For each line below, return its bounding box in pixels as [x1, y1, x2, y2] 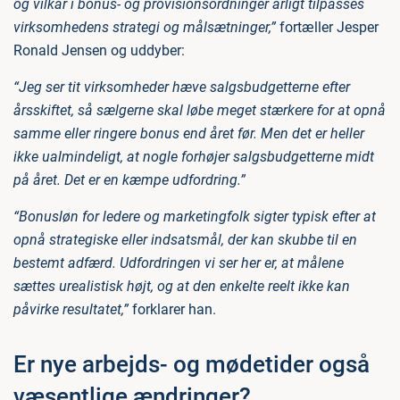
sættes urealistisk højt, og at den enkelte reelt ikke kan [13, 278, 350, 296]
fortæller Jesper [276, 19, 379, 37]
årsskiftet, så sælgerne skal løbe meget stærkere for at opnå [13, 102, 386, 120]
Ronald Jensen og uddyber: [13, 42, 185, 60]
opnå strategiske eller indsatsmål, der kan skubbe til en [13, 231, 357, 249]
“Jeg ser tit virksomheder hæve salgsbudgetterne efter [13, 79, 350, 96]
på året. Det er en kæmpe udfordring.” [13, 171, 246, 189]
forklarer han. [129, 301, 216, 319]
